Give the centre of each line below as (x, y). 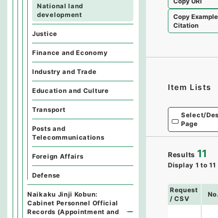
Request (184, 190)
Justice (45, 34)
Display (181, 165)
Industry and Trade (64, 72)
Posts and (49, 128)
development (60, 15)
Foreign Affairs (58, 156)
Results (182, 154)
